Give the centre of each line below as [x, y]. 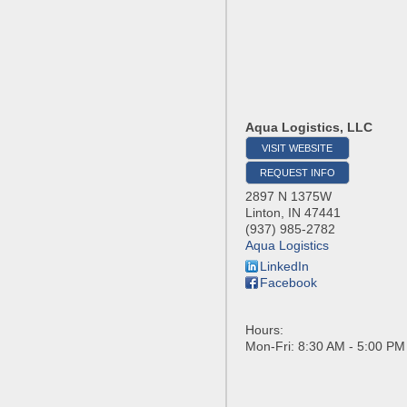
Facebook [288, 283]
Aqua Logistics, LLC [309, 127]
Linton [263, 213]
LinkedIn [284, 266]
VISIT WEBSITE [298, 148]
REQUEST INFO [298, 173]
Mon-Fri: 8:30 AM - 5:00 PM [325, 346]
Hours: [264, 330]
